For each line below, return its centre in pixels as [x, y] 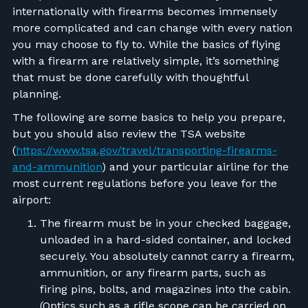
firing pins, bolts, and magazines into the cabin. [167, 289]
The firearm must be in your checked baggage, [165, 223]
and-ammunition [57, 166]
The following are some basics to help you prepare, [148, 117]
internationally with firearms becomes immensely [144, 11]
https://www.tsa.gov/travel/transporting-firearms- [146, 150]
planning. [38, 93]
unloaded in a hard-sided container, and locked [165, 239]
